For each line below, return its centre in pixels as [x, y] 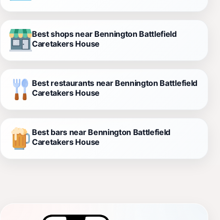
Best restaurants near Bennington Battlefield [115, 83]
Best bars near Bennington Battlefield [101, 132]
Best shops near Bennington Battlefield [104, 34]
